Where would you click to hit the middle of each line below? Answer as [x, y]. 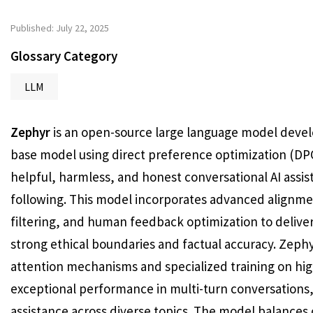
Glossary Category [64, 56]
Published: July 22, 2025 [60, 28]
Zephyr [30, 132]
